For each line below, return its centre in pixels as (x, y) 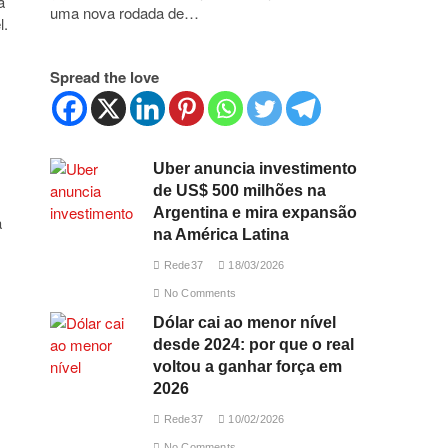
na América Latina (221, 234)
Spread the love (104, 77)
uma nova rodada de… (124, 12)
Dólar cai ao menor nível (245, 322)
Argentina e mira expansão (255, 212)
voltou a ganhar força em (248, 366)
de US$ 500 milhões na (240, 190)
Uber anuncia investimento (255, 168)
